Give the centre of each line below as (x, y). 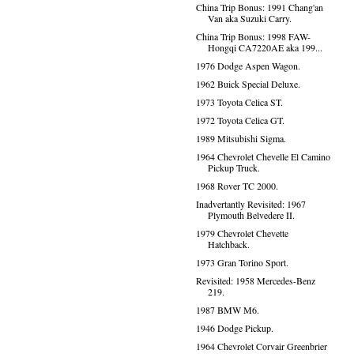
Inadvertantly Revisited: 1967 (250, 204)
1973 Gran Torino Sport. (242, 262)
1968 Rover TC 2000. (237, 186)
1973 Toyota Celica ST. (239, 102)
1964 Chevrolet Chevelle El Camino (263, 156)
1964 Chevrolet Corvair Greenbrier (261, 346)
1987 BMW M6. (227, 310)
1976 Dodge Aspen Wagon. (248, 66)
